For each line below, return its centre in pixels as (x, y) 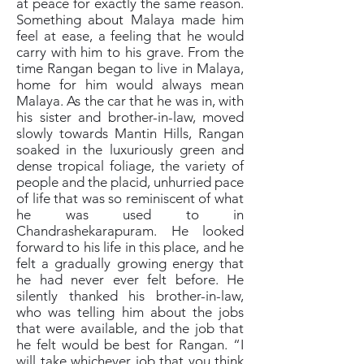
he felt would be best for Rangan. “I (130, 344)
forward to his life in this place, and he (130, 247)
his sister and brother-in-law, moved (130, 117)
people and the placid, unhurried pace (130, 182)
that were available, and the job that (130, 328)
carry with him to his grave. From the (130, 52)
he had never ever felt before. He (130, 279)
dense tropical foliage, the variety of (130, 166)
